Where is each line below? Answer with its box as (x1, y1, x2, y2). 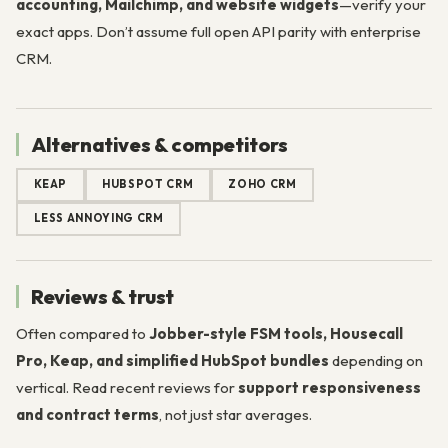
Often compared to (16, 323, 149, 343)
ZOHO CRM (228, 177, 297, 192)
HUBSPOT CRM (102, 177, 194, 192)
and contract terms (16, 404, 159, 424)
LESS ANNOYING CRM (33, 211, 164, 226)
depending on (329, 350, 423, 370)
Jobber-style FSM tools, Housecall (149, 323, 403, 343)
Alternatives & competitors (31, 131, 288, 157)
